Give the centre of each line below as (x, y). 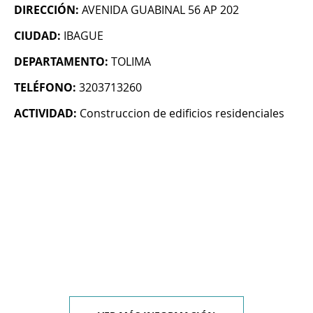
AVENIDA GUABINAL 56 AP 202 (160, 10)
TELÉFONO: (45, 88)
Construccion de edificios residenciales (182, 114)
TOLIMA (131, 62)
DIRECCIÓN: (46, 10)
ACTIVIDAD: (45, 114)
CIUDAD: (37, 36)
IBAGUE (83, 36)
